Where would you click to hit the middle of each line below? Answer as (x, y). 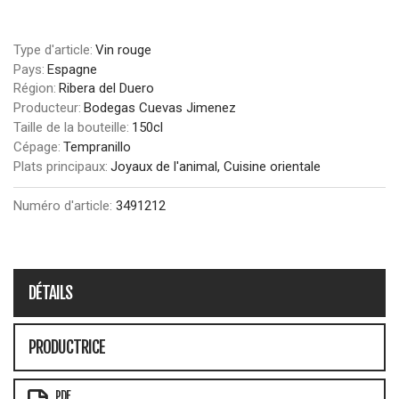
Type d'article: (53, 49)
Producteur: (47, 108)
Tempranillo (97, 147)
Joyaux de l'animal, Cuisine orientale (216, 166)
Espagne (72, 69)
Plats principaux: (61, 166)
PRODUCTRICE (67, 347)
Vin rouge (123, 49)
